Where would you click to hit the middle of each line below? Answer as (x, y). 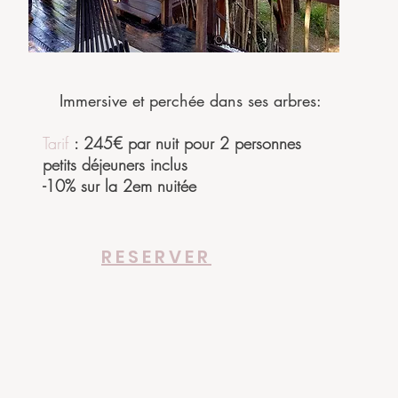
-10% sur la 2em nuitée (119, 186)
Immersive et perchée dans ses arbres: (191, 100)
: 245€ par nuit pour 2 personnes (187, 143)
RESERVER (156, 257)
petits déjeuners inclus (115, 164)
